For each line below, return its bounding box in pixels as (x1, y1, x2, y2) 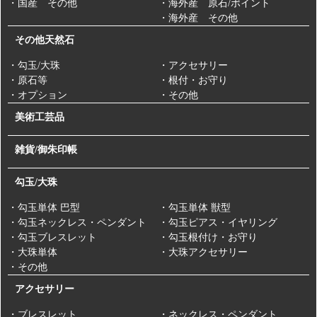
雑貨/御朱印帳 (15, 144, 77, 156)
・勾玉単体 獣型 (158, 202, 231, 214)
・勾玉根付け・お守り (158, 232, 258, 243)
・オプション (8, 90, 67, 101)
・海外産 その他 (158, 13, 238, 24)
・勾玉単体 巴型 (8, 202, 80, 214)
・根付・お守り (158, 75, 228, 86)
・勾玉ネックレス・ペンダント (8, 217, 146, 229)
